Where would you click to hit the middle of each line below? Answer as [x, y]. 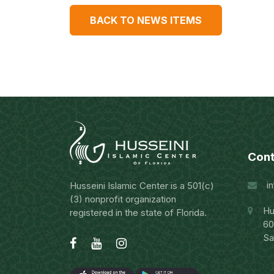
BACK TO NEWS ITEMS [146, 20]
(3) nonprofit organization [123, 199]
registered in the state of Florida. [138, 213]
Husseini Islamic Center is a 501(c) [142, 186]
